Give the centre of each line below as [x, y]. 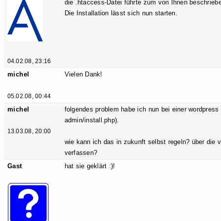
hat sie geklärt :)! [90, 166]
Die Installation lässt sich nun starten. [121, 13]
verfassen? [81, 153]
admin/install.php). [92, 120]
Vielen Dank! [83, 74]
